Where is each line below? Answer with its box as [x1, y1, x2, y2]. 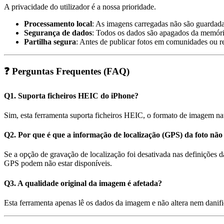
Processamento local [24, 19, 92, 28]
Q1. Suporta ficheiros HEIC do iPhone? [4, 91, 138, 100]
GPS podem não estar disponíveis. [4, 159, 112, 168]
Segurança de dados [24, 28, 92, 37]
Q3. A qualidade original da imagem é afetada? [4, 178, 162, 187]
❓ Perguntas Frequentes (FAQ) [4, 66, 129, 77]
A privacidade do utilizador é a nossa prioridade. [4, 2, 156, 11]
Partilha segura [24, 37, 76, 46]
